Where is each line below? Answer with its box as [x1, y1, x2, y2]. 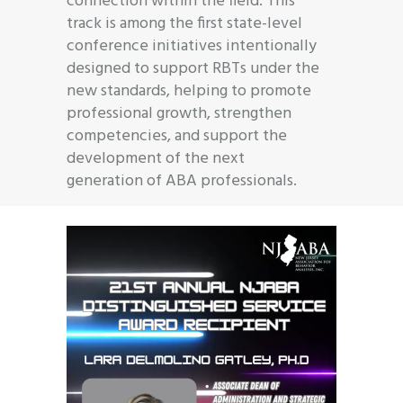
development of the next [67, 145, 245, 172]
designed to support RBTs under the [67, 55, 319, 82]
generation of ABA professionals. [67, 167, 297, 194]
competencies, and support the [67, 122, 287, 149]
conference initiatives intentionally [67, 32, 317, 59]
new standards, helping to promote [67, 77, 311, 104]
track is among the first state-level [67, 10, 302, 37]
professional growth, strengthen [67, 100, 291, 127]
